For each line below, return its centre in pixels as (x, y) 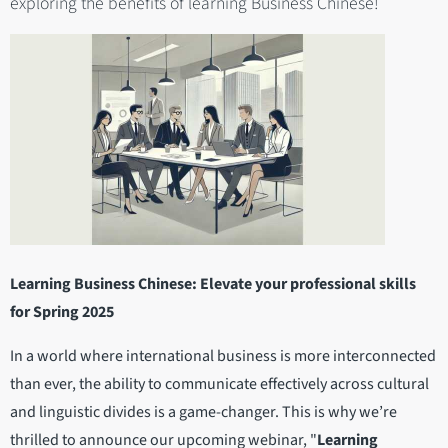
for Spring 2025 (62, 312)
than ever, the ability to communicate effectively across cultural (219, 384)
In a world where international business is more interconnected (223, 356)
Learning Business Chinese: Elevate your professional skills (213, 284)
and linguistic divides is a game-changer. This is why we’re (203, 412)
